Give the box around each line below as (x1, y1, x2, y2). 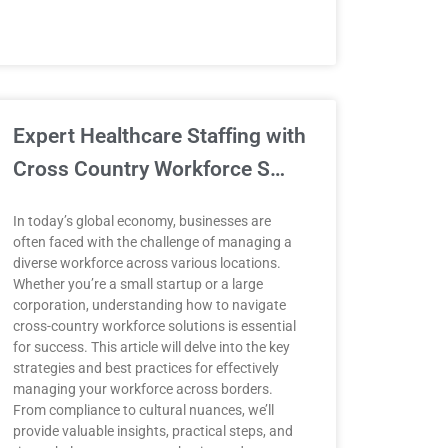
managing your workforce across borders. (12, 381, 273, 397)
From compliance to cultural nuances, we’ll (12, 402, 274, 418)
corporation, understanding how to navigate (12, 297, 286, 313)
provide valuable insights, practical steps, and (12, 423, 293, 439)
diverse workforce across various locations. (12, 255, 281, 271)
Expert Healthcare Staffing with (12, 124, 306, 148)
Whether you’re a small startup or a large (12, 276, 263, 292)
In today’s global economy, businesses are (12, 213, 271, 229)
